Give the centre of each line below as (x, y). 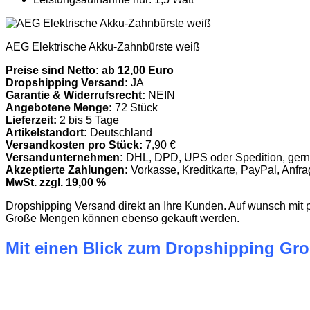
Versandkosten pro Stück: (74, 145)
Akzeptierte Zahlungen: (67, 170)
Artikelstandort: (46, 133)
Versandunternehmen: (64, 158)
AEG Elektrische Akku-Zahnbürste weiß (103, 47)
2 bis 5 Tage (88, 120)
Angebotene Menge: (59, 108)
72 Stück (135, 108)
